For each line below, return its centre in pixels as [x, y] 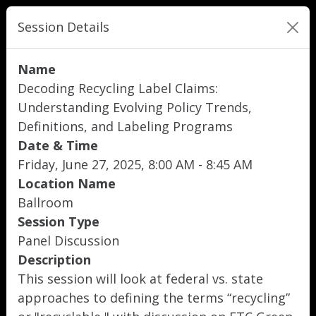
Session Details [63, 27]
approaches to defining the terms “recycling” [154, 298]
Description [54, 260]
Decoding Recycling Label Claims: [118, 88]
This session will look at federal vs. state [140, 279]
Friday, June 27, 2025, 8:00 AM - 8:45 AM [135, 164]
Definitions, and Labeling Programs [125, 126]
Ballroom [45, 202]
